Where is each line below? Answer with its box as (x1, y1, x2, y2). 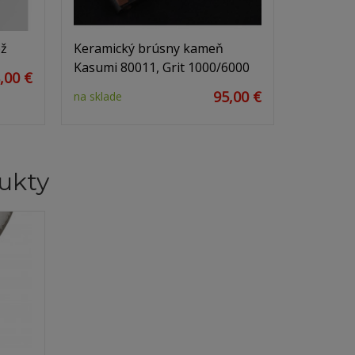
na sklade (73, 89, 122, 104)
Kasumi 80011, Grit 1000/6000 (73, 59, 250, 76)
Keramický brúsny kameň (73, 40, 223, 57)
